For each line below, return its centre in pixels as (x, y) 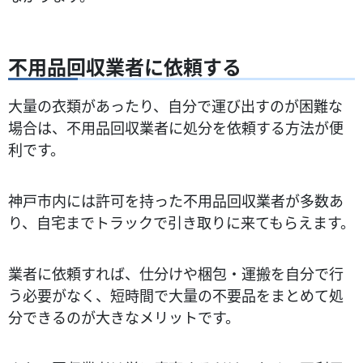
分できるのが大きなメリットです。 (124, 316)
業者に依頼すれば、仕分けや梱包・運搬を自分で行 (176, 273)
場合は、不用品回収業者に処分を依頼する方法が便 (176, 127)
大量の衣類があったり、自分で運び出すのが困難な (175, 105)
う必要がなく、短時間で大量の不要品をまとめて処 (176, 295)
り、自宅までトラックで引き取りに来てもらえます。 (181, 222)
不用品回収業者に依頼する (125, 66)
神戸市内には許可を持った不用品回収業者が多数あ (176, 200)
